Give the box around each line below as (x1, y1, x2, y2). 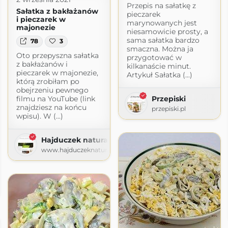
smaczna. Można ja (126, 44, 193, 53)
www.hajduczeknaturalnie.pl (41, 146, 128, 154)
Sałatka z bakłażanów (16, 7, 98, 16)
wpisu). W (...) (16, 111, 63, 121)
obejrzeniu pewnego (16, 85, 89, 95)
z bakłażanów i (16, 59, 68, 69)
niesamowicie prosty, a (126, 26, 208, 36)
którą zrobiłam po (16, 76, 79, 86)
